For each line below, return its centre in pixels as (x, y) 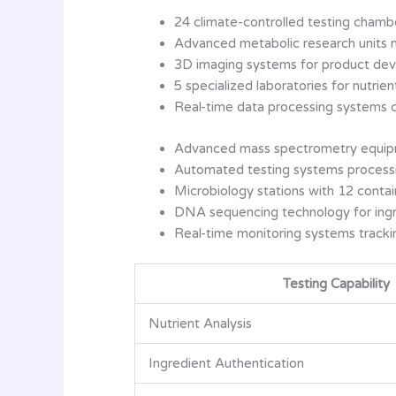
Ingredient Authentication (226, 363)
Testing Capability (336, 284)
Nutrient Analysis (200, 324)
